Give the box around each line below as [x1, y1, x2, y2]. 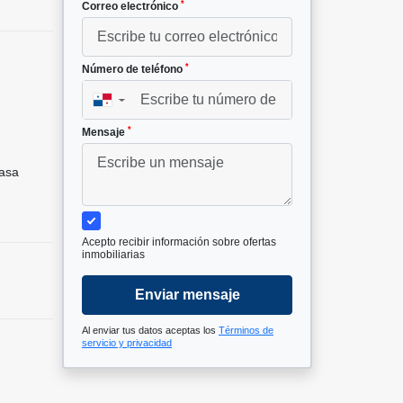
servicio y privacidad [82, 337, 172, 349]
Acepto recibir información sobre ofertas [82, 236, 276, 249]
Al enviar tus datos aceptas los [82, 325, 219, 336]
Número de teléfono [82, 63, 185, 76]
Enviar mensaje [134, 287, 240, 303]
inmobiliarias [82, 248, 145, 262]
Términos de [219, 325, 273, 336]
